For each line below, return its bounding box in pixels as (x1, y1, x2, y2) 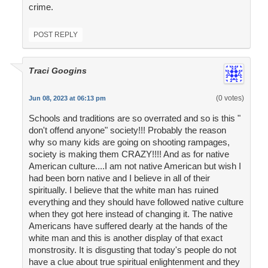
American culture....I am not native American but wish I (28, 161, 241, 172)
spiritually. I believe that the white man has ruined (28, 185, 218, 196)
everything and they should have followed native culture (28, 197, 243, 208)
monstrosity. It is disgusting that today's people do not (28, 245, 236, 255)
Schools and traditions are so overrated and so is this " (28, 113, 240, 124)
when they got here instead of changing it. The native (28, 209, 233, 220)
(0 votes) (215, 94, 244, 103)
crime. (28, 2, 53, 13)
